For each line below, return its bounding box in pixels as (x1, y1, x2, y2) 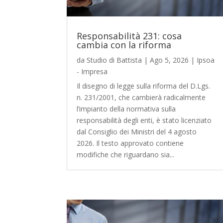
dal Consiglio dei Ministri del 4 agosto (77, 126, 197, 136)
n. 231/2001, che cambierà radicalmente (77, 92, 206, 102)
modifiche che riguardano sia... (77, 149, 175, 159)
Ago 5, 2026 (150, 55, 189, 65)
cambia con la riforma (77, 38, 172, 51)
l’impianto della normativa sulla (77, 104, 176, 113)
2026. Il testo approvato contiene (77, 138, 184, 148)
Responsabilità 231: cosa (77, 29, 182, 42)
